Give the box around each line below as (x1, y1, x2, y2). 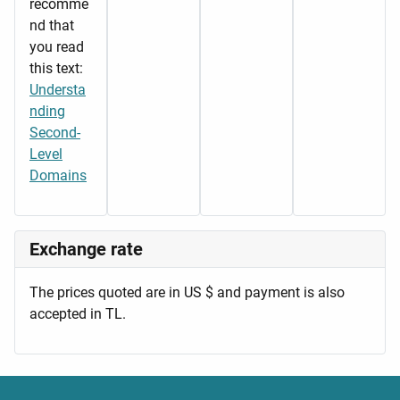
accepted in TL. (29, 304, 126, 322)
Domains (29, 166, 87, 184)
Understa (29, 80, 86, 98)
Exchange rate (29, 237, 143, 260)
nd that (29, 16, 74, 34)
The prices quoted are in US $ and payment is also (29, 283, 345, 301)
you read (29, 37, 84, 55)
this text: (29, 59, 83, 77)
